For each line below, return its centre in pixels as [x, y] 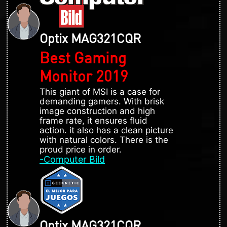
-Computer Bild [72, 159]
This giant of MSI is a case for [100, 91]
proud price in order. [81, 149]
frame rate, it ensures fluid [93, 120]
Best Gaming [83, 57]
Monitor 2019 [84, 75]
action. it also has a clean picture [106, 130]
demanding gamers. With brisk [102, 101]
